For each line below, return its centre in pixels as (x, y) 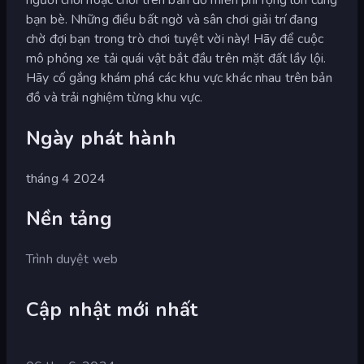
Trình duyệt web (72, 260)
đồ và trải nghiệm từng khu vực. (115, 97)
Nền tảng (69, 219)
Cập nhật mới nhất (112, 310)
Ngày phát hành (101, 138)
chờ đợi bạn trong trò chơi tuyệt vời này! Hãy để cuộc (175, 39)
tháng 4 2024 (66, 178)
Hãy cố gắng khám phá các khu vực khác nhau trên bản (179, 78)
